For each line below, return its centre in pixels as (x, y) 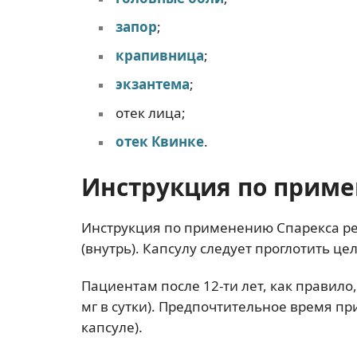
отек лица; (150, 112)
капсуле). (112, 327)
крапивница (159, 55)
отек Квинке (159, 141)
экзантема (152, 84)
